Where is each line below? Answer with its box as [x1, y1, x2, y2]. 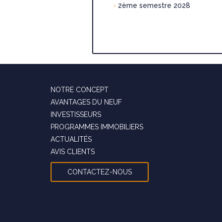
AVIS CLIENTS [51, 148, 95, 156]
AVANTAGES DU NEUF [51, 98, 122, 107]
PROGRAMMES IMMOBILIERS [51, 123, 143, 131]
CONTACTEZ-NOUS [67, 168, 132, 176]
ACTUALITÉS [51, 135, 92, 144]
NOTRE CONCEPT [51, 86, 109, 94]
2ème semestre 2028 [116, 1, 190, 9]
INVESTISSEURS [51, 111, 101, 119]
